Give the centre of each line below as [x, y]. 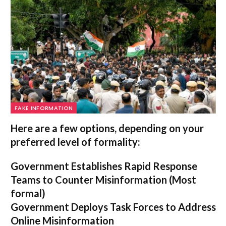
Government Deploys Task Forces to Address [113, 207]
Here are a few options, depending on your [107, 128]
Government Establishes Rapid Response [104, 166]
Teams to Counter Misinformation [89, 179]
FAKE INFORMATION [44, 108]
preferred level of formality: [75, 142]
